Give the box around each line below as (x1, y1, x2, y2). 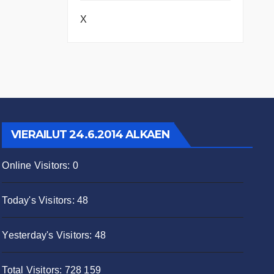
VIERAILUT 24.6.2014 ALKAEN (11, 128, 169, 142)
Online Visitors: (2, 160, 73, 171)
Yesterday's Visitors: (2, 230, 95, 241)
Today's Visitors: (2, 195, 77, 206)
